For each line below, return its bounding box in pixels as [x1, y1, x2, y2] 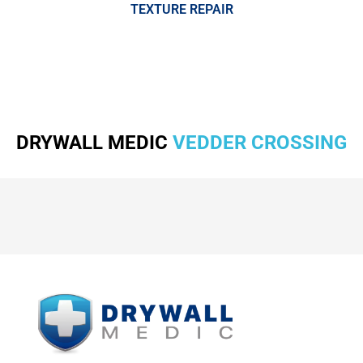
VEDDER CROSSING [168, 131, 347, 155]
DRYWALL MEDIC [16, 131, 168, 155]
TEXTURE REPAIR [130, 2, 233, 18]
